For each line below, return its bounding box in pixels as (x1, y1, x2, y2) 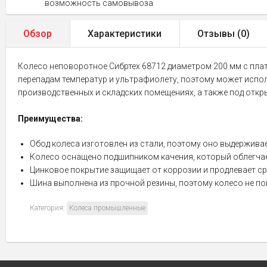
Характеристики (88, 28, 162, 39)
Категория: (30, 204, 67, 212)
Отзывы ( (197, 28, 241, 39)
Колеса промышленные (69, 204, 145, 212)
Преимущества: (18, 114, 83, 123)
